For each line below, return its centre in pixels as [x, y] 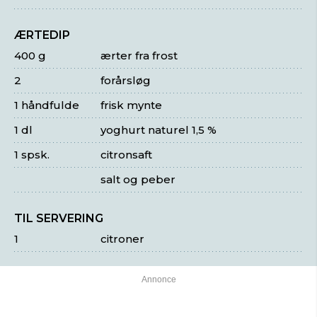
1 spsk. [32, 155]
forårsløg [126, 80]
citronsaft [127, 155]
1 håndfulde [47, 105]
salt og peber [138, 179]
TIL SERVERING [59, 218]
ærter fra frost [139, 56]
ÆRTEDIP [42, 35]
